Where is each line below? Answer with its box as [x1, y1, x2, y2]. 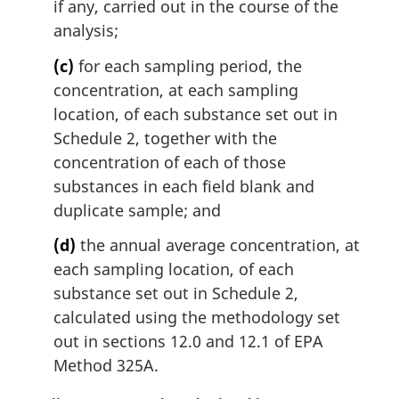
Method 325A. [53, 354, 159, 377]
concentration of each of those [53, 151, 286, 173]
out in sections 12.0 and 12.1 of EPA [53, 330, 323, 353]
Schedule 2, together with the [53, 126, 277, 149]
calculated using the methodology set [53, 306, 340, 329]
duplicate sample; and [53, 199, 221, 221]
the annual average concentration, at [76, 234, 360, 256]
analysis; [53, 20, 118, 42]
